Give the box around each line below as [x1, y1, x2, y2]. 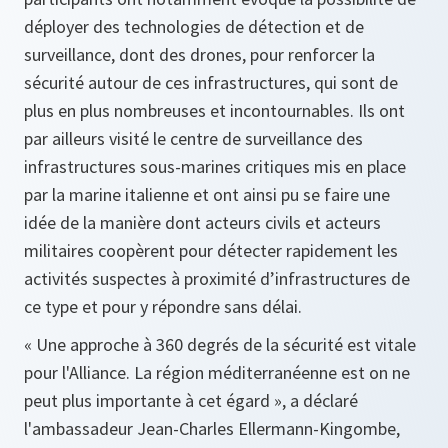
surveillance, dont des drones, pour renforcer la [24, 42, 375, 66]
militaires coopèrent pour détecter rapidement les [24, 238, 398, 262]
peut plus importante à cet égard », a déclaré [24, 388, 358, 412]
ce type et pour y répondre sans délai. [24, 294, 302, 318]
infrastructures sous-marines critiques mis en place [24, 154, 406, 178]
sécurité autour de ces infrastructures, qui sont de [24, 70, 398, 94]
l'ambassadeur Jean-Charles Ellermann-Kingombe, [24, 416, 400, 440]
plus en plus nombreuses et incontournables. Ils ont [24, 98, 405, 122]
